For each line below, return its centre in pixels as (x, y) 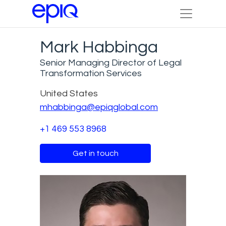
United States (69, 93)
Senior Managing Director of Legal (111, 63)
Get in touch (95, 153)
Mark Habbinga (99, 47)
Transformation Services (91, 73)
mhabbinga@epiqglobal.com (99, 107)
